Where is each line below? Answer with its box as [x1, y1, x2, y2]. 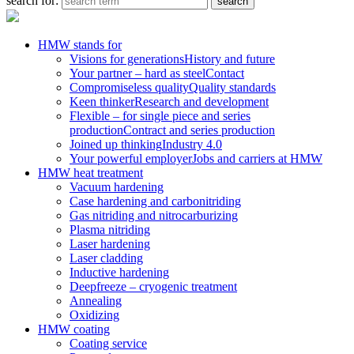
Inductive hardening [70, 265, 169, 279]
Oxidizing [70, 308, 119, 322]
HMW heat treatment [38, 166, 143, 179]
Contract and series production [123, 123, 275, 137]
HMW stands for [38, 38, 122, 51]
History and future [184, 52, 275, 66]
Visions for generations [70, 52, 184, 66]
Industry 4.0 [162, 137, 222, 151]
